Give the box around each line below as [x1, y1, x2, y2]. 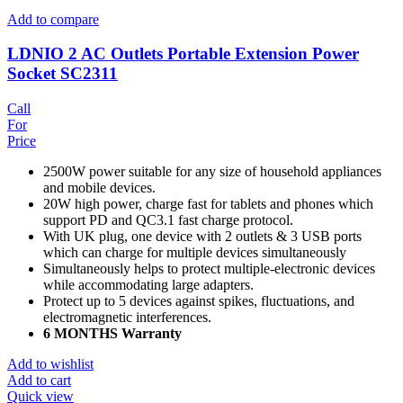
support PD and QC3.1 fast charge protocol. [43, 212, 293, 228]
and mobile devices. [43, 180, 156, 196]
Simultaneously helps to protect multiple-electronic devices [43, 261, 375, 277]
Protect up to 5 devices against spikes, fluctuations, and [43, 293, 354, 309]
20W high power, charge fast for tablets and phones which [43, 196, 373, 212]
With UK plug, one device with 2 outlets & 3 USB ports [43, 228, 362, 245]
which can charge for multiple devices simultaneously [43, 245, 346, 261]
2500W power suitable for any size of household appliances [43, 164, 381, 180]
